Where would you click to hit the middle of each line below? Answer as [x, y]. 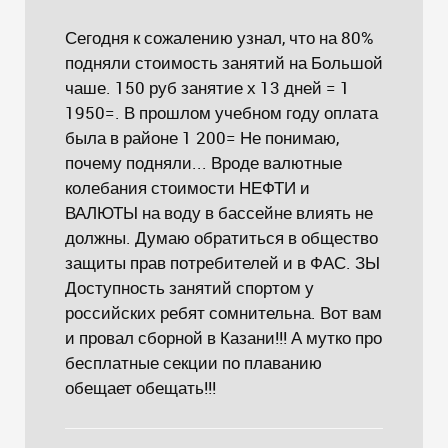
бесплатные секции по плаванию [193, 362]
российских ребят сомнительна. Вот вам [223, 312]
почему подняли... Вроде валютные [203, 162]
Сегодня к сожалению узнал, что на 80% [219, 37]
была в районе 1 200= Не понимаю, [202, 137]
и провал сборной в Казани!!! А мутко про [223, 337]
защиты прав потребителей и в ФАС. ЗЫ [222, 262]
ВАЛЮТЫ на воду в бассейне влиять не [219, 212]
